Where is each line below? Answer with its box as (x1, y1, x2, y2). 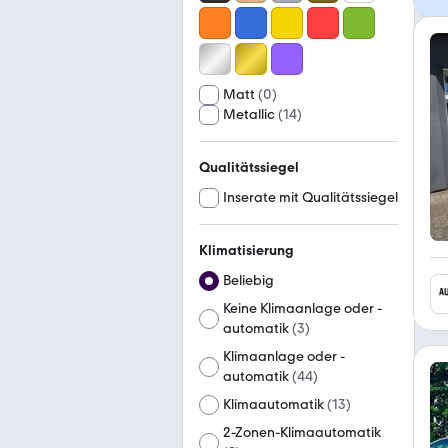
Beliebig (223, 272, 274, 289)
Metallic (223, 106, 275, 123)
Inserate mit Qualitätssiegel (223, 189, 398, 206)
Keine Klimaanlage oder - (223, 300, 382, 317)
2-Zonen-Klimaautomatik (223, 424, 382, 441)
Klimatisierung (199, 242, 294, 259)
